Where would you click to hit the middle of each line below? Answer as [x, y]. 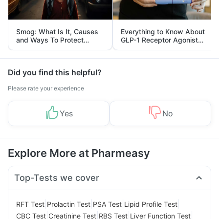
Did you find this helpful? [55, 72]
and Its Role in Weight [156, 48]
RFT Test [30, 204]
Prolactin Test [69, 204]
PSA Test [107, 204]
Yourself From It [43, 48]
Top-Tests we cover [57, 178]
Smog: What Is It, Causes [57, 32]
